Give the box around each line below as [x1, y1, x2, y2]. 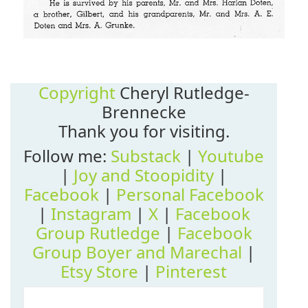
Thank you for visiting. [58, 120, 230, 143]
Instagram [50, 202, 131, 225]
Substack [111, 144, 181, 168]
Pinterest [155, 260, 227, 283]
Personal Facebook [115, 183, 264, 206]
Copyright [38, 81, 115, 104]
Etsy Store [60, 260, 138, 283]
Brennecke [101, 100, 186, 124]
